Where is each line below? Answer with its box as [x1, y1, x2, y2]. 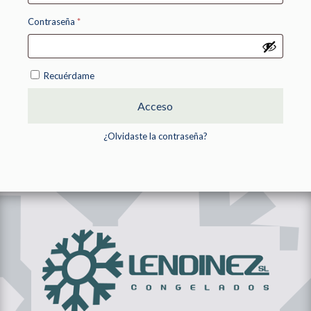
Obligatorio [79, 15, 127, 26]
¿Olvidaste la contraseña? [103, 131, 208, 142]
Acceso [137, 99, 174, 112]
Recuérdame [43, 70, 94, 81]
